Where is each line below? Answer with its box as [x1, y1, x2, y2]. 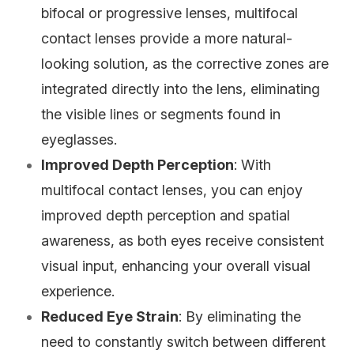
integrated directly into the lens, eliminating [41, 81, 321, 98]
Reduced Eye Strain [41, 308, 179, 326]
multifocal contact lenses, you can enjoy [41, 182, 303, 199]
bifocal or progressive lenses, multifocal [41, 5, 299, 22]
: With [234, 156, 272, 174]
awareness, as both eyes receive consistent [41, 232, 325, 250]
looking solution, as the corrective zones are [41, 55, 330, 73]
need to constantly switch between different [41, 333, 326, 351]
